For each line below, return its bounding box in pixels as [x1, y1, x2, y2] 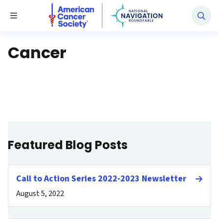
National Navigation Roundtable [48, 2, 158, 14]
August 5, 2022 [16, 188, 64, 199]
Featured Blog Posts [8, 137, 128, 153]
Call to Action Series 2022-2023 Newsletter [16, 173, 186, 185]
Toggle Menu [13, 10, 57, 21]
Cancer [8, 42, 66, 64]
